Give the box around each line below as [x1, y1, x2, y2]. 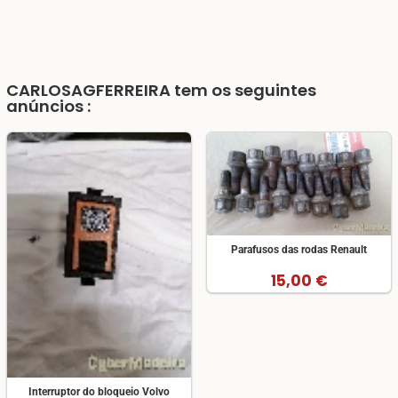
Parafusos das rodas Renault [231, 243, 367, 257]
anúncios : [6, 95, 91, 118]
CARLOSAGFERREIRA [6, 79, 171, 102]
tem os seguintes [171, 79, 316, 102]
